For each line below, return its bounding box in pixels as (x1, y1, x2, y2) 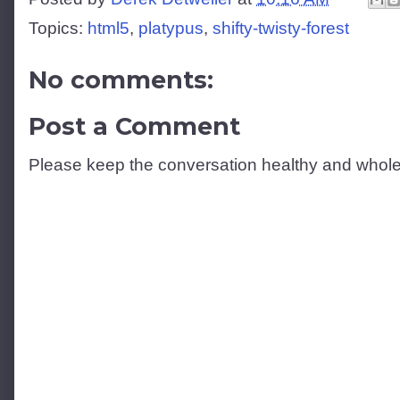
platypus (138, 17, 204, 37)
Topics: (29, 17, 87, 37)
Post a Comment (29, 112, 240, 142)
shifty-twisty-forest (212, 17, 349, 37)
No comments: (29, 64, 213, 95)
